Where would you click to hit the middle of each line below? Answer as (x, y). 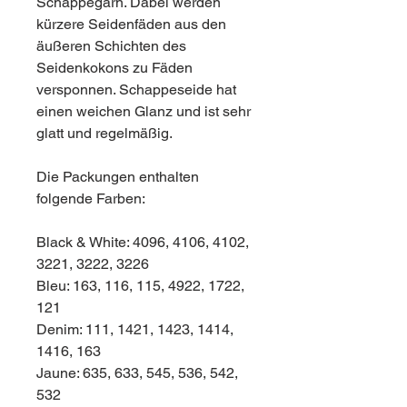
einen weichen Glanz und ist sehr (144, 111)
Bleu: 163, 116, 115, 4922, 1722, (140, 285)
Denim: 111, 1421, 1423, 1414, (135, 329)
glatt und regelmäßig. (104, 133)
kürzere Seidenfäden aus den (131, 24)
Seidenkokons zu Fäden (114, 67)
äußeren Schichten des (111, 45)
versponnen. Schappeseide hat (136, 89)
